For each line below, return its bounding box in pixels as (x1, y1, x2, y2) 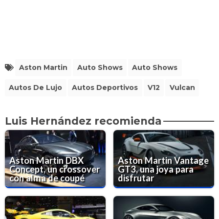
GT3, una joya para (118, 163, 194, 175)
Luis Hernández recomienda (5, 114, 161, 127)
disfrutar (118, 172, 154, 183)
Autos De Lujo (9, 83, 63, 92)
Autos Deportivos (72, 83, 138, 92)
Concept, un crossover (9, 163, 100, 175)
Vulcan (169, 83, 195, 92)
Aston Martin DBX (9, 154, 84, 166)
